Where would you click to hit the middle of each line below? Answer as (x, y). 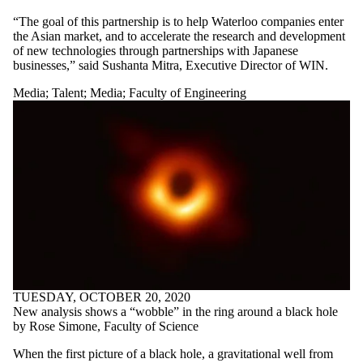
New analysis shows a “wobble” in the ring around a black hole (175, 311)
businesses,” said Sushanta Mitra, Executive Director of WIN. (171, 65)
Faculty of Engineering (188, 92)
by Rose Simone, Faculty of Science (106, 326)
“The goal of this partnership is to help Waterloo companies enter (178, 21)
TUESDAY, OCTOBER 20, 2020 (102, 297)
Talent (68, 92)
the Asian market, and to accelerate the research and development (179, 36)
